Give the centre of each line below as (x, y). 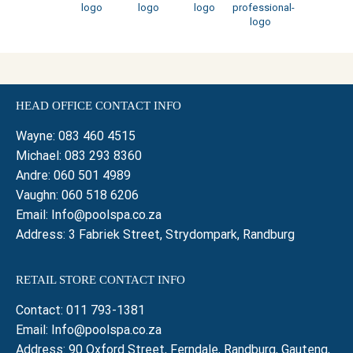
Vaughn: (39, 195)
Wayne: (37, 136)
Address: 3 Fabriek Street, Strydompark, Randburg (155, 234)
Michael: (40, 155)
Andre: (35, 175)
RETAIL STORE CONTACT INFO (100, 280)
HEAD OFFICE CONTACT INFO (98, 105)
